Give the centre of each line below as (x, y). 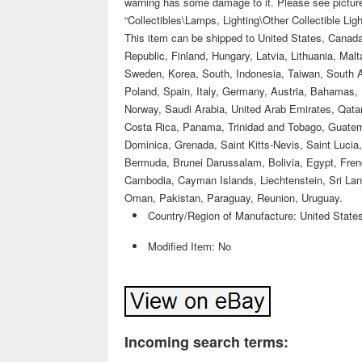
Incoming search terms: (207, 342)
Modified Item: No (190, 246)
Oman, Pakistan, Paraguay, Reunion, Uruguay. (234, 198)
